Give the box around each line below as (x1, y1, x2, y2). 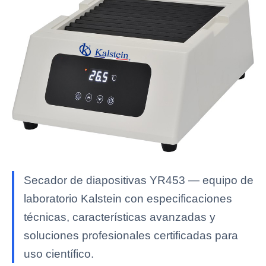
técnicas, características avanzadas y (24, 210, 216, 223)
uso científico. (24, 247, 94, 260)
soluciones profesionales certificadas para (24, 229, 238, 242)
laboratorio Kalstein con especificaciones (24, 192, 232, 205)
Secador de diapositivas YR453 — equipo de (24, 173, 254, 186)
